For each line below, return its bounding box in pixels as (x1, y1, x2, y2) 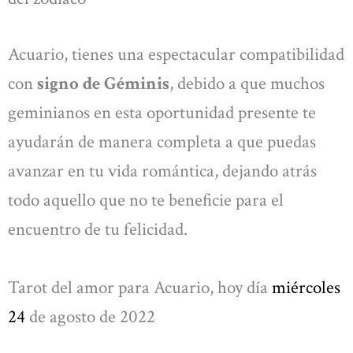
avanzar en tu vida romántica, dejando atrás (8, 159, 317, 184)
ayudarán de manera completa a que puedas (8, 130, 316, 154)
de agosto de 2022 (29, 304, 155, 329)
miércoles (272, 275, 340, 299)
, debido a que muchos (169, 72, 325, 96)
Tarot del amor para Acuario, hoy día (8, 275, 272, 299)
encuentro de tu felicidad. (8, 217, 188, 242)
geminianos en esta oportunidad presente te (8, 101, 316, 125)
